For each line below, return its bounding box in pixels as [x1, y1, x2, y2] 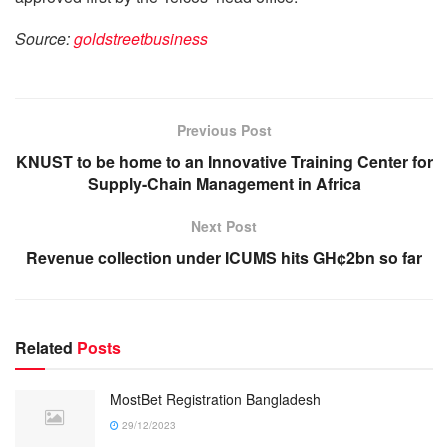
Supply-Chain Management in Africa [87, 171, 361, 195]
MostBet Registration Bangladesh [110, 388, 321, 409]
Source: [15, 26, 74, 50]
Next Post [191, 215, 257, 236]
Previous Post [176, 119, 272, 140]
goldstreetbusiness [74, 26, 208, 50]
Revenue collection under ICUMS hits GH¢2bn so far [26, 245, 422, 269]
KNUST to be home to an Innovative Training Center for [15, 149, 433, 173]
